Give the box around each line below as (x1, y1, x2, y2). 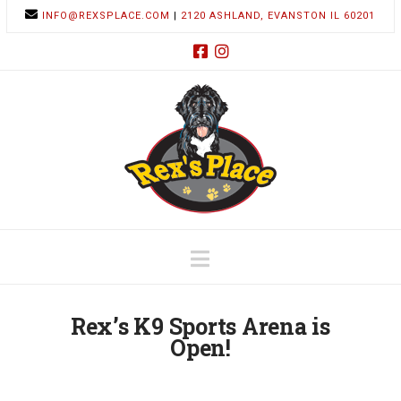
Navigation (209, 244, 313, 270)
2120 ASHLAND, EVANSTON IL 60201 (181, 9, 376, 21)
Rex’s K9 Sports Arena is (70, 311, 330, 341)
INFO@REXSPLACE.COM (42, 9, 171, 21)
